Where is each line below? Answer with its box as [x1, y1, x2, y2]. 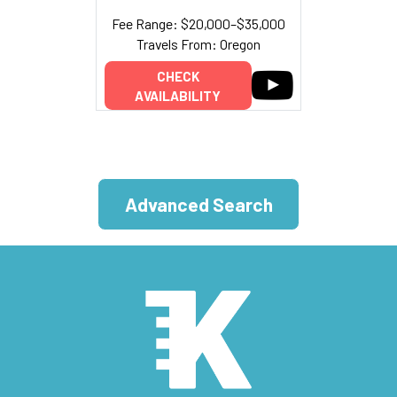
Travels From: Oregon [136, 35, 261, 52]
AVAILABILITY [135, 87, 221, 104]
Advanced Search [124, 193, 273, 216]
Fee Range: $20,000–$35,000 [112, 14, 285, 32]
